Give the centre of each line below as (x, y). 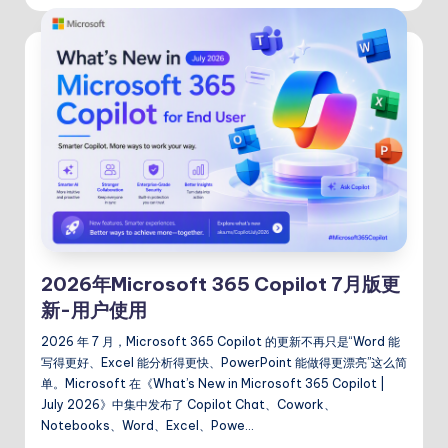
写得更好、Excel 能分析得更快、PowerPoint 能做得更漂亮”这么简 (224, 363)
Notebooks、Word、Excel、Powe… (147, 426)
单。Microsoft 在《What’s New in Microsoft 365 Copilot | (213, 384)
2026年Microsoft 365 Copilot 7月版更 (220, 284)
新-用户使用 (94, 310)
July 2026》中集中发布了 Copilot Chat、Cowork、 (188, 405)
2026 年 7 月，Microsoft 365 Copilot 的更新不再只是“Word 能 (220, 342)
